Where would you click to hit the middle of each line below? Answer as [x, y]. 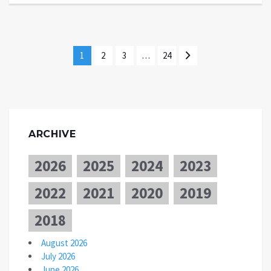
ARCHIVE [52, 134]
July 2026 [58, 256]
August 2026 [64, 243]
